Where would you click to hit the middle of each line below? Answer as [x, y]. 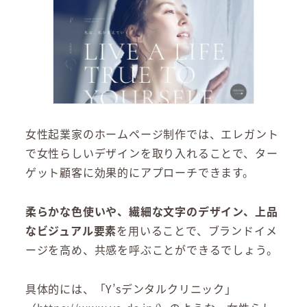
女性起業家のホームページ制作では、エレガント [152, 134]
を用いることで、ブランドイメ [197, 230]
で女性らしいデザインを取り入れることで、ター [151, 153]
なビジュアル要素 [71, 230]
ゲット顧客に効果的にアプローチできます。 [139, 172]
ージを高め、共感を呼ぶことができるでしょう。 [151, 249]
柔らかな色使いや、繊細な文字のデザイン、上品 [151, 211]
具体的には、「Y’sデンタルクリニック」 [131, 288]
